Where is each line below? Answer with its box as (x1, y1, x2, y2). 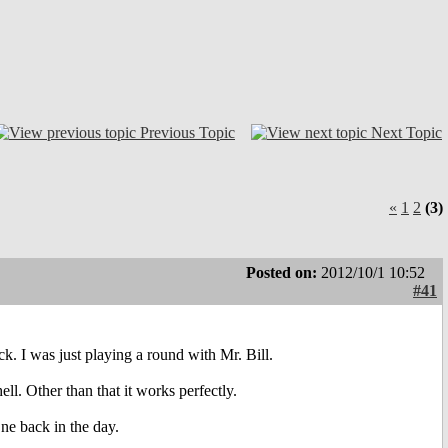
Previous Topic (140, 123, 235, 141)
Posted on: (246, 264, 321, 282)
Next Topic (371, 123, 442, 141)
